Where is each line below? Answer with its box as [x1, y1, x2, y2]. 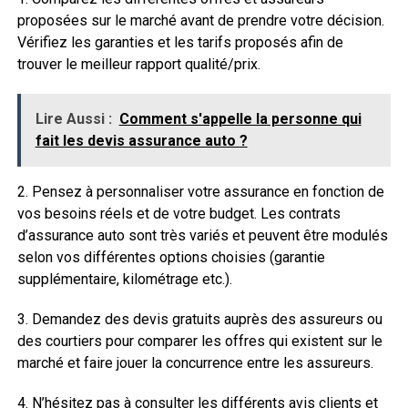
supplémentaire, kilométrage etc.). [16, 270, 232, 288]
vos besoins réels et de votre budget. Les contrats [16, 205, 341, 222]
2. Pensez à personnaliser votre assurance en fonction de [16, 183, 384, 200]
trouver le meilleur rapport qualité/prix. [16, 56, 260, 73]
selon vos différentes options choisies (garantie [16, 249, 325, 266]
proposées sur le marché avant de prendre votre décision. [16, 12, 384, 29]
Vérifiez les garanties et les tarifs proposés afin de [16, 34, 343, 51]
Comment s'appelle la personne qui [118, 110, 362, 127]
